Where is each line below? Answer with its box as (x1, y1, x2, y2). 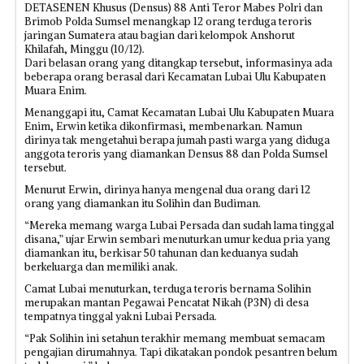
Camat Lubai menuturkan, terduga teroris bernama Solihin (24, 282, 311, 296)
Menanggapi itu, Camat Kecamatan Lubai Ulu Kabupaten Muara (24, 106, 334, 119)
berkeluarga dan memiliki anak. (24, 260, 178, 274)
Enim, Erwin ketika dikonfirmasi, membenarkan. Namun (24, 119, 302, 133)
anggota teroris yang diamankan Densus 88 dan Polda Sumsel (24, 147, 327, 161)
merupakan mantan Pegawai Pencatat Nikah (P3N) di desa (24, 296, 309, 310)
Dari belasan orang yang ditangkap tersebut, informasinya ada (24, 56, 332, 70)
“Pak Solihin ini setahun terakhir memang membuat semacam (24, 331, 325, 345)
